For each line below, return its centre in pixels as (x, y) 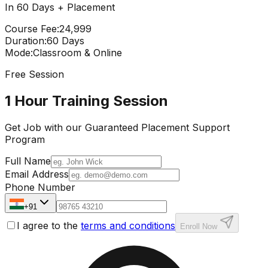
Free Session (34, 74)
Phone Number (40, 187)
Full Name (28, 161)
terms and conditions (128, 225)
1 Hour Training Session (86, 100)
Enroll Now (199, 226)
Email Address (37, 174)
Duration (25, 40)
